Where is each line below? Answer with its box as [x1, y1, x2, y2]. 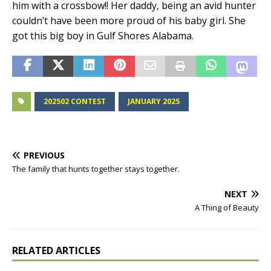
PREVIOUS [24, 149, 65, 162]
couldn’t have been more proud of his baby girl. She [12, 14, 246, 28]
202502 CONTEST [44, 96, 106, 107]
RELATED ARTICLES [12, 244, 100, 258]
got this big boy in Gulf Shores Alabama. [12, 29, 194, 43]
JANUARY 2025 [128, 96, 180, 107]
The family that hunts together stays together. [12, 163, 180, 175]
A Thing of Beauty [195, 202, 259, 214]
